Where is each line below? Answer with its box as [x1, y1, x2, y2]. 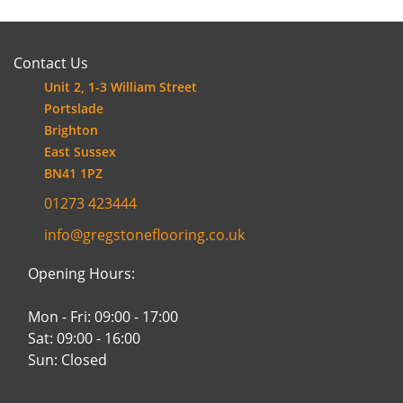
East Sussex [44, 143, 116, 160]
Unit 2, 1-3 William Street [44, 78, 197, 95]
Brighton [44, 121, 98, 139]
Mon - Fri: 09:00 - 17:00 [28, 307, 178, 327]
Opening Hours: [28, 264, 135, 283]
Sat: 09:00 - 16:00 [28, 328, 140, 348]
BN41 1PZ [44, 165, 103, 182]
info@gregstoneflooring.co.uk [44, 225, 245, 245]
